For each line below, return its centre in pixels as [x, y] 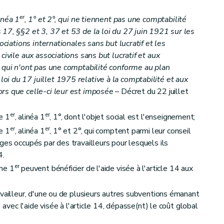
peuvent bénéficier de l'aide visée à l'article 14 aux [106, 168]
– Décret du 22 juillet [151, 92]
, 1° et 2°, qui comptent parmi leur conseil [120, 131]
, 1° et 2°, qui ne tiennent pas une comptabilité [105, 20]
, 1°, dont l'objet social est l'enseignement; [122, 117]
